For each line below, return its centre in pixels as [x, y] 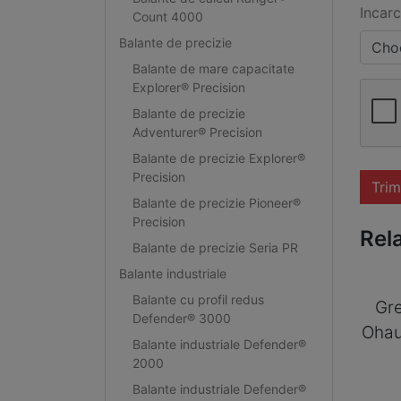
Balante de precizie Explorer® [218, 158]
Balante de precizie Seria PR [215, 247]
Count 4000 [167, 16]
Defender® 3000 [181, 318]
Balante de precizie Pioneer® [216, 202]
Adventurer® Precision [197, 132]
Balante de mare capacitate [213, 68]
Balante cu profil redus [198, 299]
